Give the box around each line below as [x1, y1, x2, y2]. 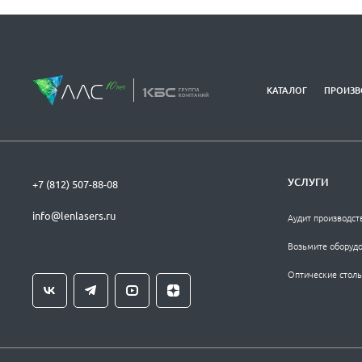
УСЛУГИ [287, 175, 329, 190]
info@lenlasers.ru [32, 208, 116, 223]
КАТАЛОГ [266, 82, 307, 97]
